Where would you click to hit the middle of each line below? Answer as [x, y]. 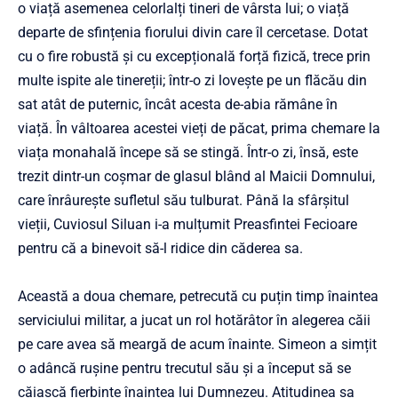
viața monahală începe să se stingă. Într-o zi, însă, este [188, 153]
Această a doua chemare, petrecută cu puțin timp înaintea [198, 297]
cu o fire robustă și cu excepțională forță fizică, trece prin [194, 57]
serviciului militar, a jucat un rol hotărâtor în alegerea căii [194, 321]
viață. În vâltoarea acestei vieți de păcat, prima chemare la [199, 129]
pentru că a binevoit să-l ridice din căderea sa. [160, 249]
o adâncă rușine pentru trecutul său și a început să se [184, 369]
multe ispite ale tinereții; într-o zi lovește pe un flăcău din [192, 81]
